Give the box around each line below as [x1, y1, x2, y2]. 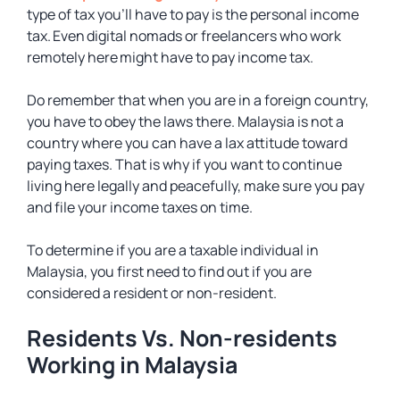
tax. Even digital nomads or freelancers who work [27, 26, 341, 46]
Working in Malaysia [27, 349, 237, 380]
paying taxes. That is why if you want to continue [27, 154, 342, 174]
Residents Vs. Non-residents [27, 322, 337, 354]
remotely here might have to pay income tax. [27, 47, 318, 67]
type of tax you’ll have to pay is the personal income [27, 4, 359, 24]
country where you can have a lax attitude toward [27, 133, 347, 153]
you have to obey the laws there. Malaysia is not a [27, 112, 344, 131]
